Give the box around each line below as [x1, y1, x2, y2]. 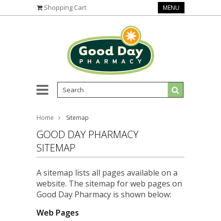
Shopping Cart [44, 3, 86, 12]
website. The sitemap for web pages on [37, 178, 182, 189]
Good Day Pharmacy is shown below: [37, 189, 171, 200]
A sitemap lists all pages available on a [37, 167, 178, 178]
